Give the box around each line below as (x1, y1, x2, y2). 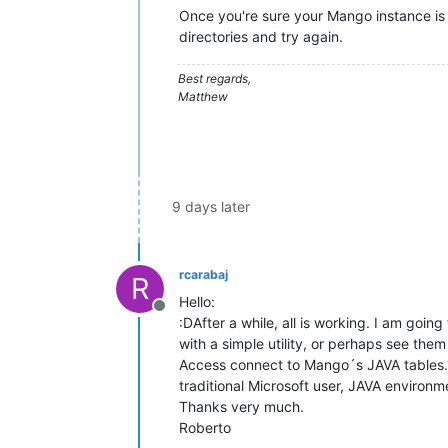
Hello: (179, 293, 215, 310)
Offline (158, 306, 208, 326)
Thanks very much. (179, 398, 304, 415)
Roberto (179, 419, 231, 436)
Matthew (178, 89, 228, 104)
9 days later (172, 198, 250, 215)
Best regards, (178, 71, 251, 86)
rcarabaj (179, 267, 228, 282)
